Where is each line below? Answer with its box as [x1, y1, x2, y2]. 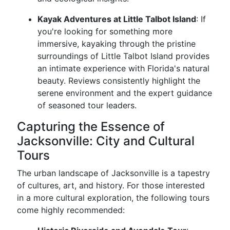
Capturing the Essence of [17, 119, 165, 134]
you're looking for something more [37, 26, 172, 36]
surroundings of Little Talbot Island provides [37, 51, 209, 61]
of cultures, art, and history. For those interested [17, 180, 205, 190]
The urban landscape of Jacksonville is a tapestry [17, 168, 210, 178]
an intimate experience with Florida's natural [37, 63, 209, 73]
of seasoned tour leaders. [37, 100, 137, 110]
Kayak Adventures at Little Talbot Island [37, 14, 196, 24]
